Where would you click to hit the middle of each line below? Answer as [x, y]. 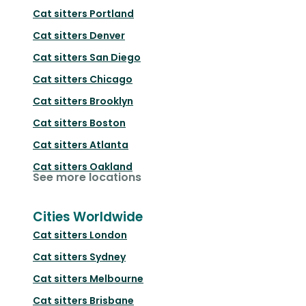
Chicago [111, 79]
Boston [108, 123]
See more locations [87, 177]
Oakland [111, 166]
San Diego [115, 57]
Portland [112, 13]
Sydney [108, 256]
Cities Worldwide [88, 217]
